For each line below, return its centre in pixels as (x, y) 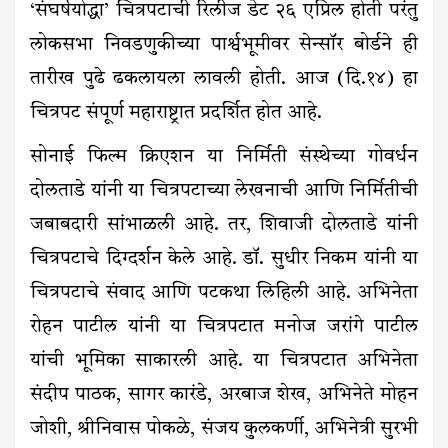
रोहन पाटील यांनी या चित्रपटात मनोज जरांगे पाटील (224, 328)
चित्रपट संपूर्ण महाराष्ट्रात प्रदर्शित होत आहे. (176, 114)
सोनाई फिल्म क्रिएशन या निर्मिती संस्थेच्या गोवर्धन (224, 158)
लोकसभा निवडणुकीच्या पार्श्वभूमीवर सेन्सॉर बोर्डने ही (224, 46)
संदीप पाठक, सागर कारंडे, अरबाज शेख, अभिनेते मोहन (224, 396)
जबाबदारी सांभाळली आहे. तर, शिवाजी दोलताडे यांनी (224, 226)
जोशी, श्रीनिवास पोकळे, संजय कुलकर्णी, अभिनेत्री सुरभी (224, 430)
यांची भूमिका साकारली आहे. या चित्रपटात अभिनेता (224, 362)
